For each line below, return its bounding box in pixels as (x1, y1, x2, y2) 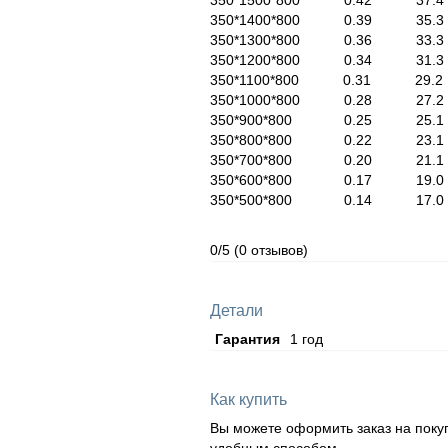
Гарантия (214, 331, 280, 348)
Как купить (209, 391, 287, 409)
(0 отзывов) (233, 242, 308, 259)
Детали (209, 302, 263, 320)
